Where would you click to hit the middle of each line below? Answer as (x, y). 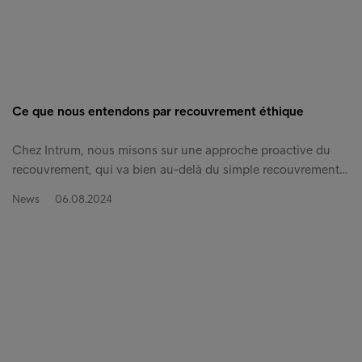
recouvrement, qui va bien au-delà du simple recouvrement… (180, 170)
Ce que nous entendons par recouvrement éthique (158, 112)
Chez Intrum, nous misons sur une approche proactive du (171, 150)
